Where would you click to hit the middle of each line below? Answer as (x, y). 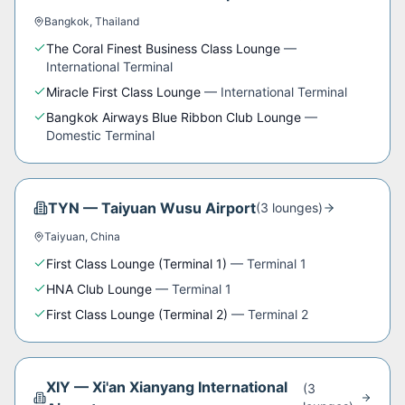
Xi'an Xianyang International (189, 387)
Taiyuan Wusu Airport (179, 208)
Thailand (117, 21)
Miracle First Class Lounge (123, 92)
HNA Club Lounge (99, 289)
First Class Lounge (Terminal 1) (137, 264)
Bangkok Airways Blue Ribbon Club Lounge (174, 117)
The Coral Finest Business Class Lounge (163, 48)
